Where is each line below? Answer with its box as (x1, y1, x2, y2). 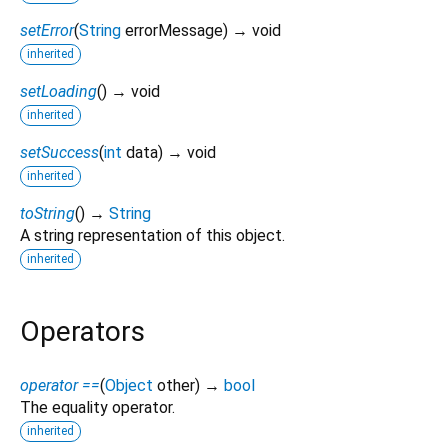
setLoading (20, 81, 97, 101)
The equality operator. (20, 398, 175, 418)
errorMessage (125, 20, 223, 40)
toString (20, 203, 75, 223)
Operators (20, 314, 145, 348)
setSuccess (20, 142, 99, 162)
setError (20, 20, 74, 40)
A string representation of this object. (20, 225, 285, 245)
